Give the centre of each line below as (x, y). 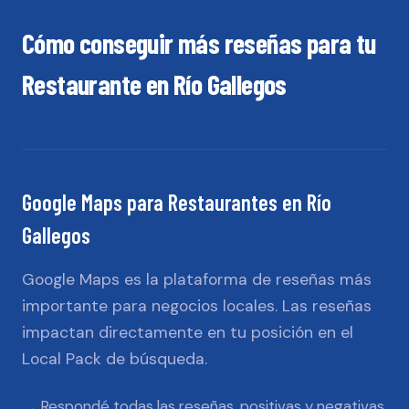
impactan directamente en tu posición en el (188, 332)
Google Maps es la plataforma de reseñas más (197, 279)
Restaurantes (223, 202)
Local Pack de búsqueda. (115, 359)
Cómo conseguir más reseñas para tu (199, 43)
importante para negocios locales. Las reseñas (197, 306)
